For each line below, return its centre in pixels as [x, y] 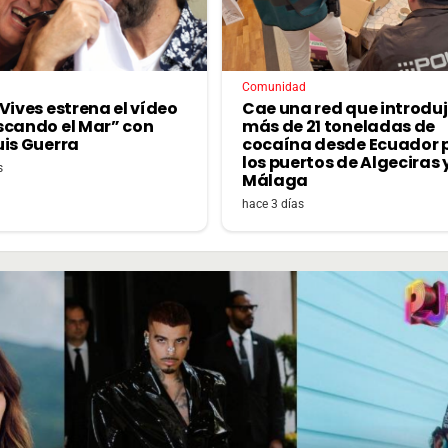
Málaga [275, 180]
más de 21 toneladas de [338, 126]
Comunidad [274, 86]
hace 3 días [273, 203]
